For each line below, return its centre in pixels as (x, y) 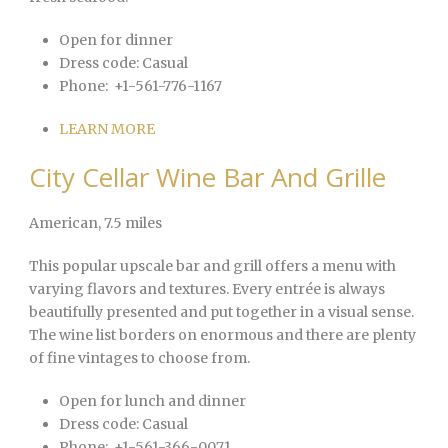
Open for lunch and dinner (152, 401)
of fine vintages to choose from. (139, 358)
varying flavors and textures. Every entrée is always (207, 289)
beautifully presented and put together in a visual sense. (221, 312)
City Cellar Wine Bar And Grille (207, 177)
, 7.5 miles (130, 223)
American (63, 223)
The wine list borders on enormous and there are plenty (222, 335)
